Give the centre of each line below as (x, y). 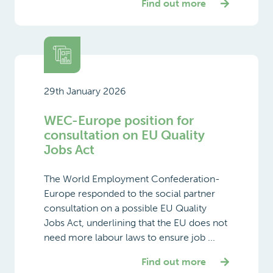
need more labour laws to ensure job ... (129, 237)
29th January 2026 (85, 91)
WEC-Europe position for (119, 120)
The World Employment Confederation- (132, 179)
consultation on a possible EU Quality (125, 208)
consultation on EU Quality (124, 135)
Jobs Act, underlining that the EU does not (136, 222)
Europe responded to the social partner (129, 193)
